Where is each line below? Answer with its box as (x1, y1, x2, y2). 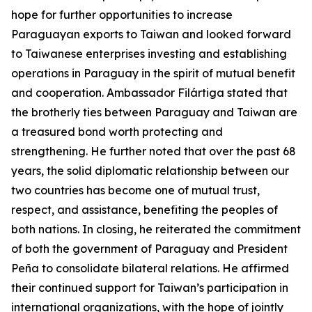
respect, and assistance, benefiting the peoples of (11, 203, 278, 217)
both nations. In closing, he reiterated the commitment (11, 222, 301, 236)
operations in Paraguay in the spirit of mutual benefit (11, 66, 295, 80)
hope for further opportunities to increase (11, 8, 233, 22)
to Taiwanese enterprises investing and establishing (11, 47, 287, 61)
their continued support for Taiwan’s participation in (11, 281, 288, 295)
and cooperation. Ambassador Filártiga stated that (11, 86, 288, 100)
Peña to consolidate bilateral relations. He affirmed (11, 261, 289, 275)
